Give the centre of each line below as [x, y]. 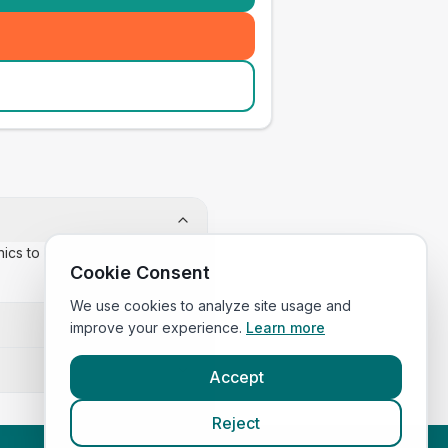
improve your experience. [156, 327]
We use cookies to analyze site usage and [210, 305]
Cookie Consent [140, 272]
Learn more [285, 327]
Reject [236, 423]
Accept [236, 377]
